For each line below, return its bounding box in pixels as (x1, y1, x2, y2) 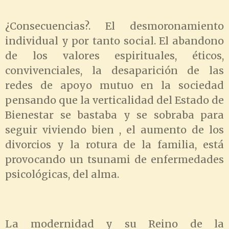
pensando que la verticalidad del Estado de (5, 94, 224, 107)
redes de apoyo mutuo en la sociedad (5, 79, 224, 92)
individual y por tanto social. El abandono (5, 35, 224, 48)
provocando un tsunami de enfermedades (5, 153, 224, 166)
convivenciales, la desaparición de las (5, 64, 224, 77)
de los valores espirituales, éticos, (5, 50, 224, 62)
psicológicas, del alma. (5, 168, 119, 181)
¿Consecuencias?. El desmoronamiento (5, 20, 224, 33)
